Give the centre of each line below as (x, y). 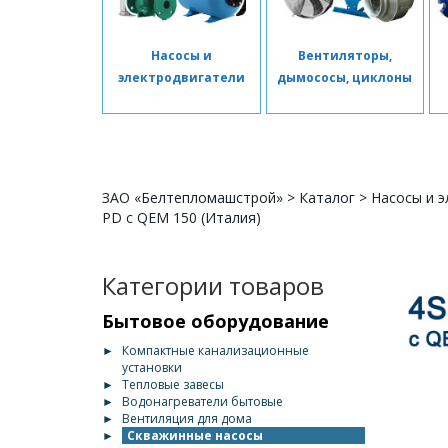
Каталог (327, 197)
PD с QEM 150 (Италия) (181, 217)
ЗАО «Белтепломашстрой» (192, 197)
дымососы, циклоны (345, 77)
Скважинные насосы (195, 435)
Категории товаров (213, 285)
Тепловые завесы (173, 384)
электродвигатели (181, 77)
